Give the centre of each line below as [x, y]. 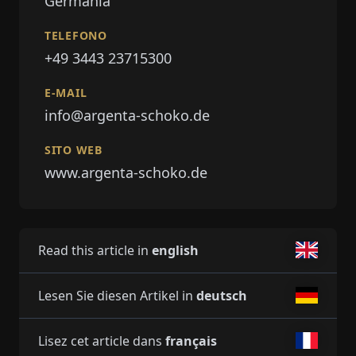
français [191, 341]
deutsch [222, 295]
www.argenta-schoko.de [126, 172]
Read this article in [95, 250]
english [175, 250]
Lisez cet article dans [102, 341]
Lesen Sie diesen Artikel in [117, 295]
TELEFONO [76, 35]
